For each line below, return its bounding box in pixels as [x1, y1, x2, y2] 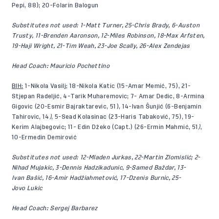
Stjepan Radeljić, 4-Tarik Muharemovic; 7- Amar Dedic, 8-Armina [12, 93, 205, 99]
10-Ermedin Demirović [12, 134, 77, 140]
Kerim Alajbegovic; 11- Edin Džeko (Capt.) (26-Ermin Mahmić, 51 [12, 124, 198, 130]
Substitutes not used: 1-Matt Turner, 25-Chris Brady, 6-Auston [12, 22, 199, 28]
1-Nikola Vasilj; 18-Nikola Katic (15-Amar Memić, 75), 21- [23, 83, 191, 89]
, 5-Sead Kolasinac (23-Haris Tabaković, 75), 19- [51, 113, 195, 120]
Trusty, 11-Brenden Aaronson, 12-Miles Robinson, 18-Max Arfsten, [12, 32, 205, 39]
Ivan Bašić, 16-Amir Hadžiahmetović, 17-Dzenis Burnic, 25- [12, 175, 181, 181]
